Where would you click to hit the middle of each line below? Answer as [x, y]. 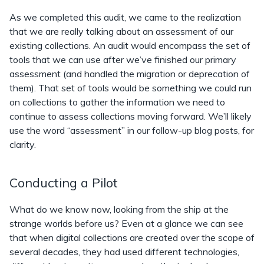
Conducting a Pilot [64, 182]
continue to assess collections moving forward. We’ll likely [131, 116]
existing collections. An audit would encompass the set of [130, 45]
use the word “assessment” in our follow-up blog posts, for [132, 130]
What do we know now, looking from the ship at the [119, 209]
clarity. [23, 144]
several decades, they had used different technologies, [124, 252]
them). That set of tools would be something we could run [131, 88]
